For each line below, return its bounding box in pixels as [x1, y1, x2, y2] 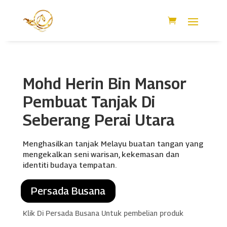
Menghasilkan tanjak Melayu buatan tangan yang [22, 138, 203, 148]
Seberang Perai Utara [22, 110, 174, 129]
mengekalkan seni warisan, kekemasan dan [22, 149, 179, 159]
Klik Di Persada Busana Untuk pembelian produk [22, 208, 183, 217]
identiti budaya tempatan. [22, 160, 117, 169]
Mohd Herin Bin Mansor [22, 74, 186, 93]
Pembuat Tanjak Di [22, 92, 155, 111]
